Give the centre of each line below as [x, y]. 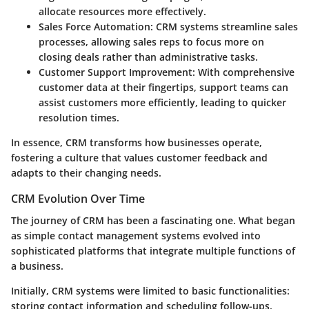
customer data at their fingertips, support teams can [163, 87]
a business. [37, 266]
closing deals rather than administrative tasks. [148, 57]
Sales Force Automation [94, 26]
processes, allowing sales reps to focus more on [151, 41]
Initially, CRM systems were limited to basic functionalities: [150, 290]
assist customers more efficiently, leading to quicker [162, 102]
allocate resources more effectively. [122, 11]
